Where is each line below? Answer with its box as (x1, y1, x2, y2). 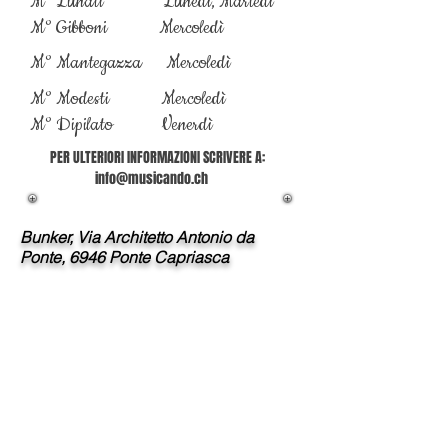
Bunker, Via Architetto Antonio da (20, 227, 254, 247)
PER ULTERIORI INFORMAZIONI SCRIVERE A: (50, 147, 265, 168)
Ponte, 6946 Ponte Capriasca (20, 247, 229, 267)
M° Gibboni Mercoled (30, 16, 219, 40)
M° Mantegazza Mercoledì (30, 51, 230, 75)
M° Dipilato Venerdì (30, 113, 212, 137)
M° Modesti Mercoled (30, 87, 221, 111)
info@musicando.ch (95, 168, 208, 189)
